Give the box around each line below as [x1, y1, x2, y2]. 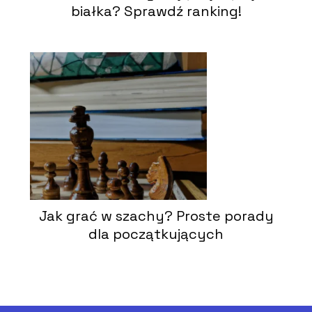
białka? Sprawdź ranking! [70, 2, 242, 21]
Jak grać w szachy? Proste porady [38, 207, 274, 226]
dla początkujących [88, 225, 224, 244]
